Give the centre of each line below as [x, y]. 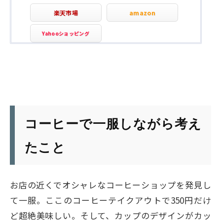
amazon [142, 13]
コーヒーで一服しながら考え [113, 123]
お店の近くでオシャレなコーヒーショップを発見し [110, 185]
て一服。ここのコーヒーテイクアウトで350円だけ [110, 200]
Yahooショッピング [66, 33]
